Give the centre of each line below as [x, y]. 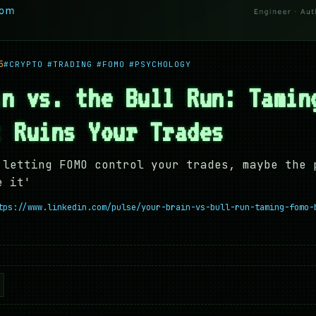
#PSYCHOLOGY [160, 65]
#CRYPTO [23, 65]
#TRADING [70, 65]
